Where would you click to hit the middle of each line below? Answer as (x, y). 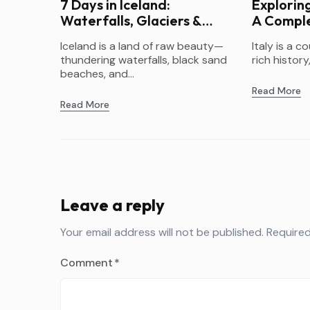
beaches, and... (97, 73)
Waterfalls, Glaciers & (131, 20)
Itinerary (280, 36)
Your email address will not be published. (162, 232)
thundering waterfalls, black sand (144, 60)
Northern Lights (111, 36)
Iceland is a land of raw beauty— (142, 46)
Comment (86, 262)
